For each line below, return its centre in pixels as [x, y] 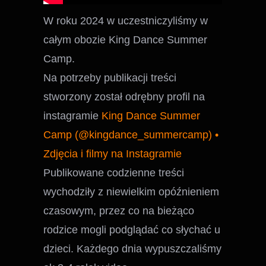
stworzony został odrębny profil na [124, 96]
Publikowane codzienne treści [114, 172]
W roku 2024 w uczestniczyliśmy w [126, 20]
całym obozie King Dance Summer [126, 39]
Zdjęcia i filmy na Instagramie [113, 153]
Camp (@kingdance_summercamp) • [131, 134]
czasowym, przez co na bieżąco [119, 210]
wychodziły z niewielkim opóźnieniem [132, 191]
